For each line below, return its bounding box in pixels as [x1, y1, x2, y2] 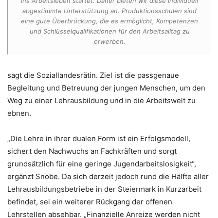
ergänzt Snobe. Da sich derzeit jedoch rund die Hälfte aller [7, 171, 209, 181]
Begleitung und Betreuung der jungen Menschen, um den [7, 83, 205, 92]
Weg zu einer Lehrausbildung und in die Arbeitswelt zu [7, 95, 196, 105]
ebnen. [7, 108, 31, 118]
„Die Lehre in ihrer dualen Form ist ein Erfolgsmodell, [7, 133, 190, 143]
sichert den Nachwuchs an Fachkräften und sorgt [7, 146, 177, 156]
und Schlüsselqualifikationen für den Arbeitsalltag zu [29, 27, 190, 35]
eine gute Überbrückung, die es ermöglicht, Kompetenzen [21, 17, 198, 25]
